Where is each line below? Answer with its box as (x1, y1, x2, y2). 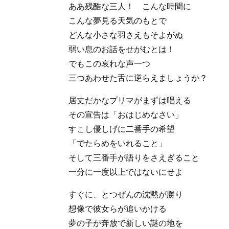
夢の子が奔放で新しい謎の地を (68, 218, 184, 227)
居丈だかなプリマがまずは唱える (68, 96, 192, 105)
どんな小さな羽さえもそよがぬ (68, 30, 184, 39)
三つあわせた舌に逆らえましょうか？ (68, 73, 208, 82)
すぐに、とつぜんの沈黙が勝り (68, 190, 184, 199)
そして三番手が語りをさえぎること (68, 153, 200, 162)
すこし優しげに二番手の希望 (68, 124, 175, 133)
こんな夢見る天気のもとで (68, 16, 167, 25)
